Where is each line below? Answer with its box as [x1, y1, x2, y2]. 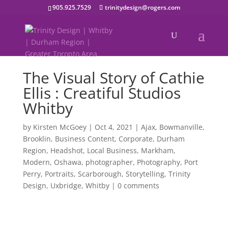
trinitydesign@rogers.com [104, 3, 180, 12]
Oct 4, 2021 [94, 122, 133, 132]
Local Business [87, 146, 137, 155]
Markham [140, 146, 174, 155]
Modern [22, 157, 50, 167]
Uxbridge [50, 181, 81, 190]
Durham [156, 134, 185, 144]
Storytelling [125, 169, 164, 179]
